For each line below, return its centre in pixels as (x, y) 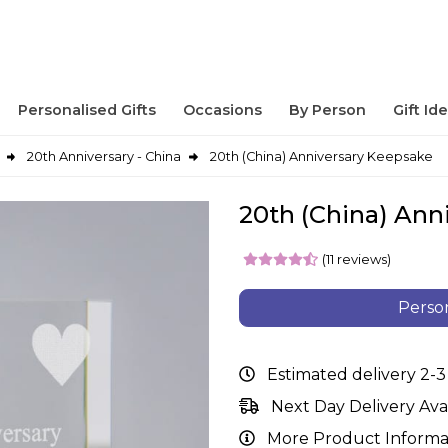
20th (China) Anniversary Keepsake (321, 156)
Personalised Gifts (86, 109)
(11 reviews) (356, 258)
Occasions (222, 109)
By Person (328, 109)
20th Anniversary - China (104, 156)
